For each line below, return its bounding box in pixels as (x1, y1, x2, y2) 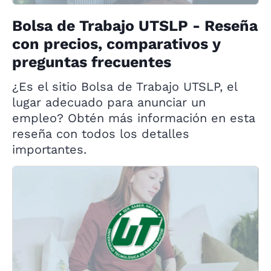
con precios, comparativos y (12, 34, 220, 53)
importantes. (12, 142, 87, 157)
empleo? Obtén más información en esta (12, 110, 255, 125)
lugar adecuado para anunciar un (12, 94, 206, 109)
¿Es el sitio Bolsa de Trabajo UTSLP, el (12, 79, 237, 94)
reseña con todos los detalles (12, 126, 189, 141)
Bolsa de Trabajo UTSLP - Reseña (12, 16, 258, 34)
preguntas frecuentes (12, 53, 171, 71)
